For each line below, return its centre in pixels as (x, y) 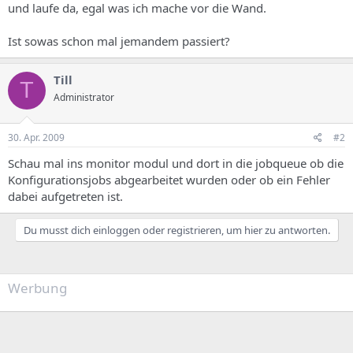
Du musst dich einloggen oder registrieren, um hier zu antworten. (176, 230)
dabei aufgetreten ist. (65, 196)
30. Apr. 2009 (36, 137)
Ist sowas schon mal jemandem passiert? (119, 41)
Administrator (84, 97)
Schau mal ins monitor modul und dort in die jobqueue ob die (176, 163)
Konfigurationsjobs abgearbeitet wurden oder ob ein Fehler (169, 180)
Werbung (37, 288)
